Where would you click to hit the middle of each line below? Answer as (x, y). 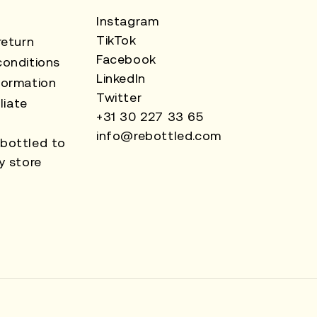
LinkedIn (121, 78)
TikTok (116, 40)
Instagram (128, 21)
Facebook (126, 59)
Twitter (119, 97)
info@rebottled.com (159, 136)
